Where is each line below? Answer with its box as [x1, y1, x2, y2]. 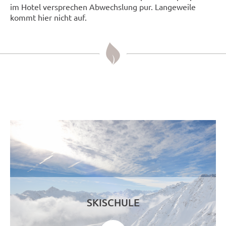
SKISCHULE [86, 196, 140, 209]
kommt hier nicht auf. [10, 12, 87, 22]
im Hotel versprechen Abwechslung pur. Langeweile [10, 1, 196, 12]
